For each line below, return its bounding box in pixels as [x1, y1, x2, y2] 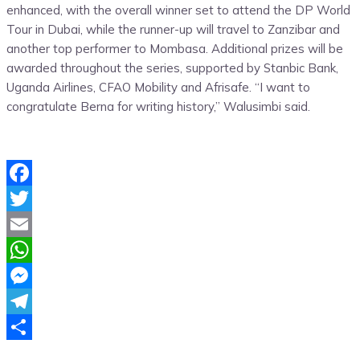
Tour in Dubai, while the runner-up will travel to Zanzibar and [6, 22, 340, 38]
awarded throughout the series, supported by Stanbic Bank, [6, 60, 338, 76]
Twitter [6, 216, 48, 232]
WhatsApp [6, 268, 68, 284]
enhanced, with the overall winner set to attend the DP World [6, 2, 350, 18]
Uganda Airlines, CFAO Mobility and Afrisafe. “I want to [6, 80, 310, 96]
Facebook [6, 190, 61, 207]
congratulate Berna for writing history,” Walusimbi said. [6, 99, 310, 115]
